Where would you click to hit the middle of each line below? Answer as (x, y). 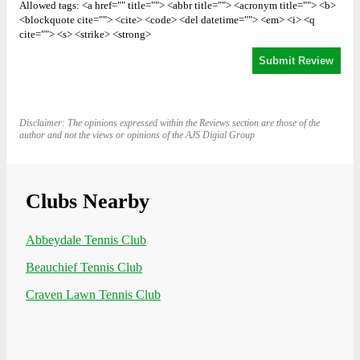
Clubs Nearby (88, 202)
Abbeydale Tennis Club (86, 240)
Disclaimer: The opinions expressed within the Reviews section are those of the (170, 123)
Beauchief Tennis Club (84, 268)
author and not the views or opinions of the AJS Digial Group (137, 135)
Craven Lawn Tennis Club (93, 295)
